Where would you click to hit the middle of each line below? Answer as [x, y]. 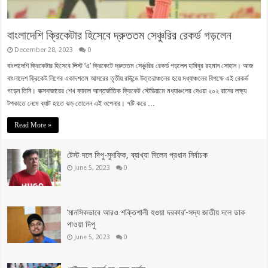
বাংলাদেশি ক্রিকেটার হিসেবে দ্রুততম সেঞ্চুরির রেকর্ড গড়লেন [120, 36]
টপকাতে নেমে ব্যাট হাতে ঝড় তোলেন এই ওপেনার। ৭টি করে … [81, 104]
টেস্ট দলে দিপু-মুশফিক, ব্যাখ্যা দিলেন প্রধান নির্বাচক [138, 155]
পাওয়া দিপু [81, 224]
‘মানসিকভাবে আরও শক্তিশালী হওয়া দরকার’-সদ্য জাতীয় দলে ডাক [156, 212]
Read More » [33, 125]
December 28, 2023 [44, 50]
